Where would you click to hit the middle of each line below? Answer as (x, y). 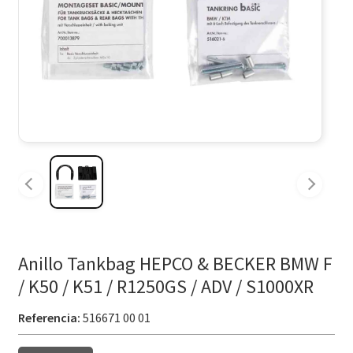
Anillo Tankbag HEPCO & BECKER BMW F (175, 264)
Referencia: (49, 318)
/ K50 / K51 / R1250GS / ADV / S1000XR (165, 287)
